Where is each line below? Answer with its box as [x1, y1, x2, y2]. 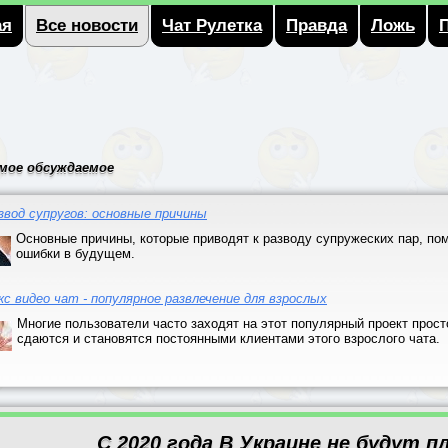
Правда [286, 16, 347, 35]
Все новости [36, 16, 138, 35]
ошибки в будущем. [16, 246, 135, 261]
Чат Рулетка [162, 16, 262, 35]
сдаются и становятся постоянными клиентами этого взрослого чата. [17, 331, 440, 346]
